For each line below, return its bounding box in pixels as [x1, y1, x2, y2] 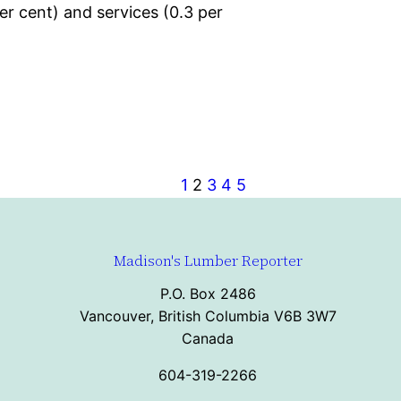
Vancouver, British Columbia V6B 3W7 [79, 306, 337, 325]
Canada [182, 328, 234, 347]
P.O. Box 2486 [159, 284, 256, 303]
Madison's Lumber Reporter [113, 250, 303, 270]
